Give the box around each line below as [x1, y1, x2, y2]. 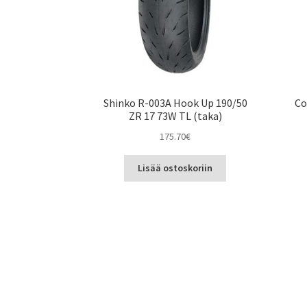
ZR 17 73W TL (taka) [128, 108, 222, 123]
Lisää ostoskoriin [138, 162, 213, 175]
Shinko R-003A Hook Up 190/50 [103, 95, 247, 110]
